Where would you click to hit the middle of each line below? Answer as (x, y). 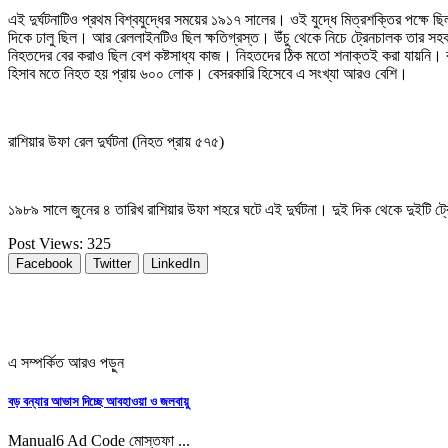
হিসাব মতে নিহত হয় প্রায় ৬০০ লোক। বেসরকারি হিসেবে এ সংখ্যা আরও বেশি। (208, 73)
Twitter (112, 263)
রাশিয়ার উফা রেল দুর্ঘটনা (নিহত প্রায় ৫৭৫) (116, 141)
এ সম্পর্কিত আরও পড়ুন (66, 362)
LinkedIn (175, 263)
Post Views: (45, 243)
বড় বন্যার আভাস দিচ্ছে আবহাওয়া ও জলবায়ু (98, 402)
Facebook (44, 263)
